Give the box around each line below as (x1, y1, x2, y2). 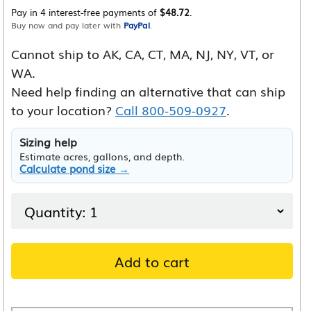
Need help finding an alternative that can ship (11, 82, 285, 101)
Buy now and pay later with (11, 19, 124, 32)
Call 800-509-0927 (115, 101, 226, 119)
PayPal (124, 19, 150, 32)
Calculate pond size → (19, 161, 130, 176)
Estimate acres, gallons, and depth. (19, 149, 185, 164)
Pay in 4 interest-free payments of (11, 6, 160, 19)
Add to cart (115, 250, 190, 271)
